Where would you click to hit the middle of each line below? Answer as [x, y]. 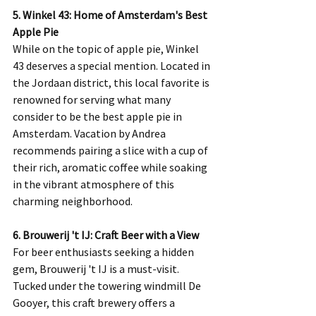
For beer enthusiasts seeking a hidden [104, 252]
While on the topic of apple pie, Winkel [107, 49]
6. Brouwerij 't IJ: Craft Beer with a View [106, 235]
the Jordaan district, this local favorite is [112, 83]
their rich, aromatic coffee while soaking [111, 167]
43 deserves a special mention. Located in [113, 66]
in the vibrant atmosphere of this [95, 184]
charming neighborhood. [73, 201]
